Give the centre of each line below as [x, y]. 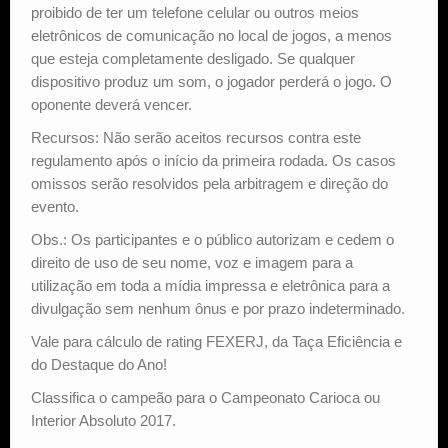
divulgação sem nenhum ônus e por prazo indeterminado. [218, 308]
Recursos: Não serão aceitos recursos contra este [196, 137]
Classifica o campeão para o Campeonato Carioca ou [205, 397]
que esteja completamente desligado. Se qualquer [193, 58]
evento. [55, 206]
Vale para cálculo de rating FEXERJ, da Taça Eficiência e [216, 341]
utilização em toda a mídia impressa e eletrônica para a [210, 285]
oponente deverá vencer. [111, 104]
